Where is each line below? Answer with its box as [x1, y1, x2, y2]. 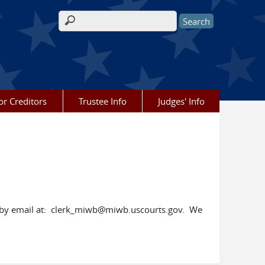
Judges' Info [157, 95, 205, 107]
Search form [59, 21, 123, 34]
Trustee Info [79, 95, 127, 107]
